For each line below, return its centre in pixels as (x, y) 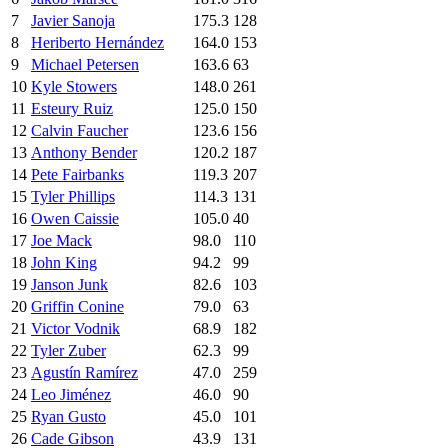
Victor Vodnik (75, 328)
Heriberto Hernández (97, 42)
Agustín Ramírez (84, 372)
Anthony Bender (84, 152)
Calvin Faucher (79, 130)
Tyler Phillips (73, 196)
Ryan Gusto (68, 416)
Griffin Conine (77, 306)
